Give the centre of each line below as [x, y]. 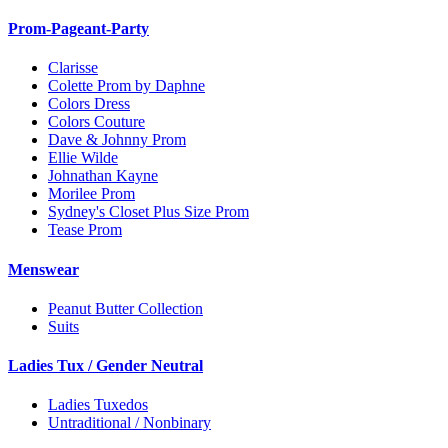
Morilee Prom [91, 194]
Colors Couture [96, 122]
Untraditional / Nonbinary [129, 423]
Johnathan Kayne [103, 176]
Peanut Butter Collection [125, 308]
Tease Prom [85, 230]
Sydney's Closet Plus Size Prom [148, 212]
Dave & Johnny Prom [117, 140]
